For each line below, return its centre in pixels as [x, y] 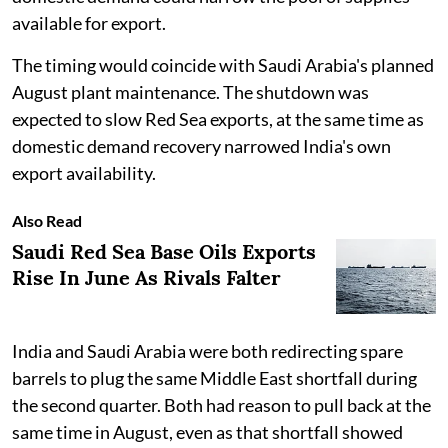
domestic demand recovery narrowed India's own [201, 146]
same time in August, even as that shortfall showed [207, 432]
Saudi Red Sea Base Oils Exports [164, 252]
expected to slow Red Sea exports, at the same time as [218, 119]
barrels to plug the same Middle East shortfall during [214, 378]
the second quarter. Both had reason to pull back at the [221, 405]
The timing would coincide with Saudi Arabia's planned [223, 65]
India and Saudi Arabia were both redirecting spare [207, 351]
